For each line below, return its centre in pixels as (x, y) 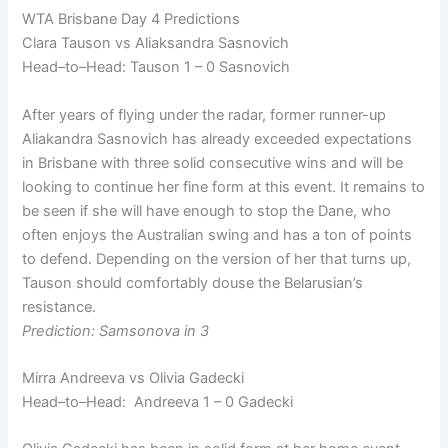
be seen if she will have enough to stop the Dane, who (207, 210)
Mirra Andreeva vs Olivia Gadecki (133, 378)
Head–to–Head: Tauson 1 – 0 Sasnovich (156, 67)
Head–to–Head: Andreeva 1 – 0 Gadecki (158, 402)
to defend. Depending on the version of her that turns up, (217, 258)
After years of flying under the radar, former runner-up (204, 114)
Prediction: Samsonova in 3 (116, 330)
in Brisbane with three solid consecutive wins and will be (213, 162)
